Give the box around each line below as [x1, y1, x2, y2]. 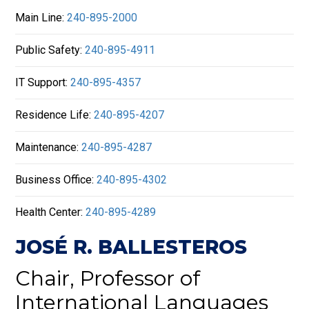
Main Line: [15, 11, 68, 25]
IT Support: [15, 76, 71, 90]
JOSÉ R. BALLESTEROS [15, 235, 248, 259]
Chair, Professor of [15, 266, 201, 292]
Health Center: [15, 206, 86, 219]
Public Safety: [15, 43, 86, 57]
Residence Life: [15, 108, 94, 122]
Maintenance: [15, 141, 82, 154]
